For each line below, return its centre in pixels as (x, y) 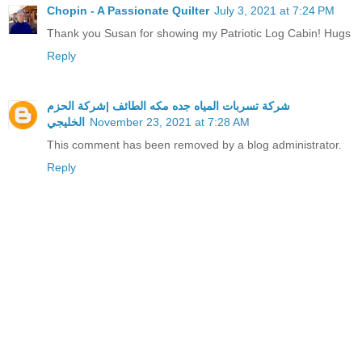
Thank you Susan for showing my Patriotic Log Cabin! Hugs (199, 34)
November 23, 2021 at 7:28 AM (170, 122)
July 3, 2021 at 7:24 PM (274, 11)
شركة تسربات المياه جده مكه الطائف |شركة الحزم (168, 106)
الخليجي (66, 122)
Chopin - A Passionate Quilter (128, 11)
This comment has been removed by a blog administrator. (194, 145)
